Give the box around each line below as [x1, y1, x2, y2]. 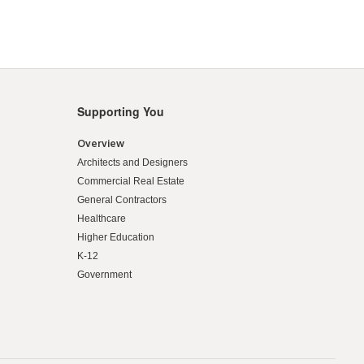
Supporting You [76, 103, 164, 120]
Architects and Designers [76, 157, 188, 169]
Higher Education [76, 232, 154, 244]
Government [76, 269, 132, 281]
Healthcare [76, 213, 126, 225]
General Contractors [76, 194, 167, 206]
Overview [76, 137, 124, 150]
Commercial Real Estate [76, 175, 184, 188]
